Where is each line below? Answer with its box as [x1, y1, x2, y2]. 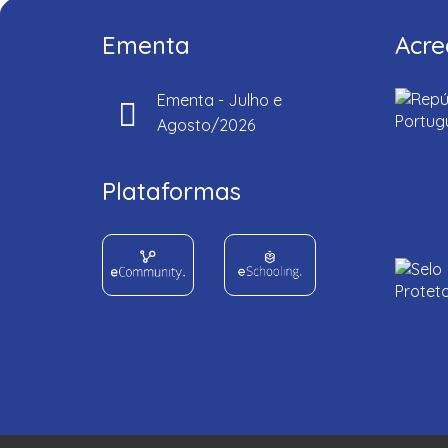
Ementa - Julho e [157, 90, 282, 110]
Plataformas [102, 176, 241, 206]
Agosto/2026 [157, 115, 255, 135]
